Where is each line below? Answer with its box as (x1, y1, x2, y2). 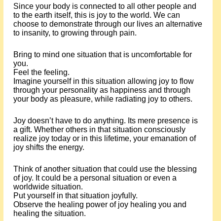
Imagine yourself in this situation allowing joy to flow (13, 77, 194, 85)
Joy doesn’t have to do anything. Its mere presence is (13, 116, 198, 125)
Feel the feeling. (13, 68, 70, 76)
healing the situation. (13, 209, 86, 218)
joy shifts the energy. (13, 143, 84, 151)
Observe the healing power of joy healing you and (13, 200, 186, 209)
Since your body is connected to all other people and (13, 2, 196, 10)
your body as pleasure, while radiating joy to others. (13, 95, 192, 103)
